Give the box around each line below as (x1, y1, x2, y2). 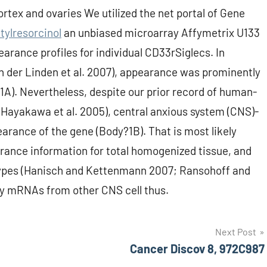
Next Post (215, 226, 256, 238)
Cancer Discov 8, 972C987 (130, 241, 265, 256)
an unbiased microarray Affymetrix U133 (61, 26, 260, 40)
